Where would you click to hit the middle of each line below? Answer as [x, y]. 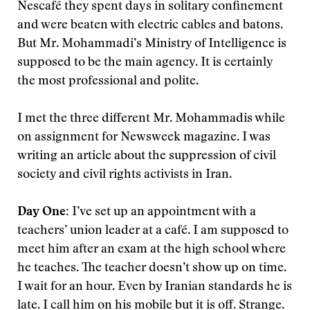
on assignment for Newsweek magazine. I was [144, 138]
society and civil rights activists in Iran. [125, 175]
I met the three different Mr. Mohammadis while [151, 119]
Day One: [45, 212]
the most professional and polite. [108, 82]
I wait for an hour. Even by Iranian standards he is [155, 287]
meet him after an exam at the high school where [152, 250]
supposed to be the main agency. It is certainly [145, 63]
